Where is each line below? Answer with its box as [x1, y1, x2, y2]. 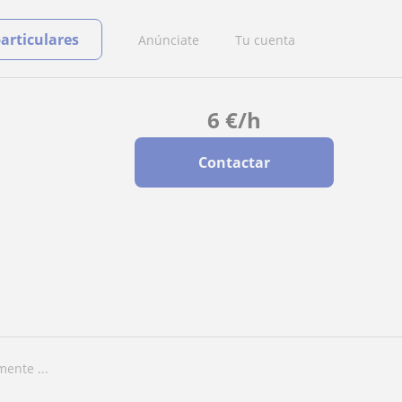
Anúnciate [138, 31, 199, 48]
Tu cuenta [235, 31, 295, 48]
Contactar [197, 153, 270, 172]
